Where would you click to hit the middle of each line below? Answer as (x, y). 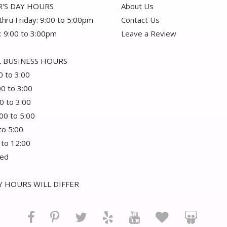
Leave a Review (149, 34)
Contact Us (140, 20)
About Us (137, 6)
